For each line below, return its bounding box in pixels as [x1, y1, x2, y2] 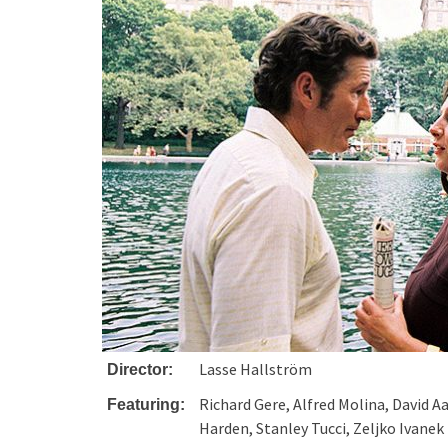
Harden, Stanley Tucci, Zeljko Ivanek [199, 418, 445, 438]
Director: [107, 361, 174, 378]
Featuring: [107, 396, 186, 413]
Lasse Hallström [199, 359, 313, 379]
